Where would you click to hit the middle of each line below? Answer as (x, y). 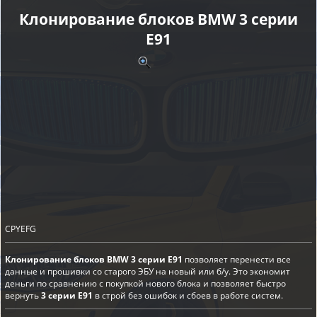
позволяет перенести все (237, 260)
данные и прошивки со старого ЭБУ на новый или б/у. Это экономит (148, 272)
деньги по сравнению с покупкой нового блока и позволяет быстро (145, 284)
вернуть (23, 296)
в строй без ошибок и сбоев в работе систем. (188, 296)
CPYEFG (21, 229)
